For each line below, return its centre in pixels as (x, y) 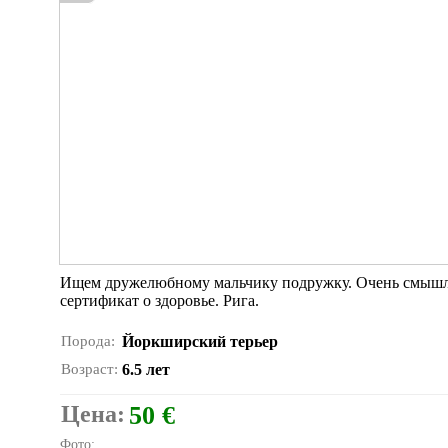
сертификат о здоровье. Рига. (159, 300)
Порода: (88, 341)
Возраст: (89, 369)
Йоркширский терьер (200, 341)
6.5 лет (146, 369)
